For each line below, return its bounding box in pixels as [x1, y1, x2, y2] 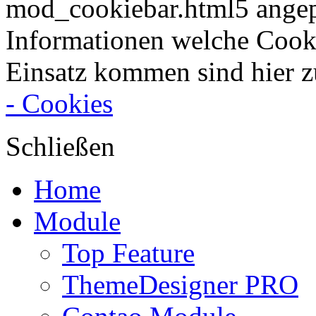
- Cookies [6, 88, 113, 119]
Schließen [6, 131, 115, 162]
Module [34, 206, 121, 237]
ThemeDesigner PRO [62, 269, 298, 300]
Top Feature [62, 238, 195, 269]
